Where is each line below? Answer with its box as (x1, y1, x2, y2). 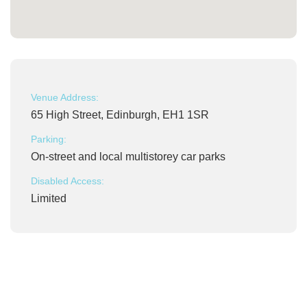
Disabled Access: (31, 175, 104, 186)
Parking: (31, 134, 66, 145)
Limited (31, 193, 66, 204)
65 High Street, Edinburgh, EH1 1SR (31, 109, 209, 121)
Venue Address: (31, 92, 99, 103)
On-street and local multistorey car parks (31, 151, 225, 162)
